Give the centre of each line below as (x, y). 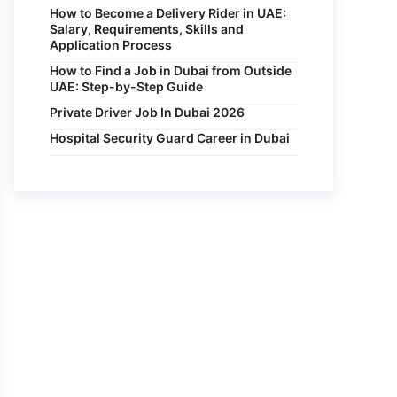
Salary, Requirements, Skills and (147, 29)
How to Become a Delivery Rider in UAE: (168, 13)
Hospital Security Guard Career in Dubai (170, 138)
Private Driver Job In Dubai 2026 (147, 112)
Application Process (111, 45)
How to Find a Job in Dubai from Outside (171, 70)
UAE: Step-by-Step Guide (126, 86)
